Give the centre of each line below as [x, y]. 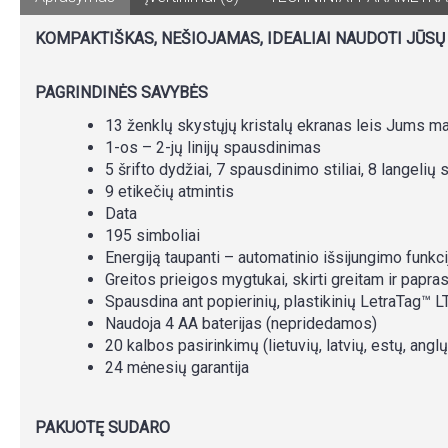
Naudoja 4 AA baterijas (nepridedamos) [241, 323]
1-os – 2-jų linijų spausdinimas [213, 147]
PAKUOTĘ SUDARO [104, 427]
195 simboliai [152, 235]
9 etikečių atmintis [169, 191]
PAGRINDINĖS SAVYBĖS [121, 92]
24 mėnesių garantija [177, 367]
